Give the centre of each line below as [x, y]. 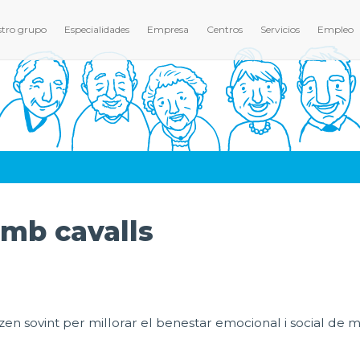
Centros [225, 29]
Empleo [335, 29]
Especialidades [97, 29]
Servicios [280, 29]
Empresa [168, 29]
